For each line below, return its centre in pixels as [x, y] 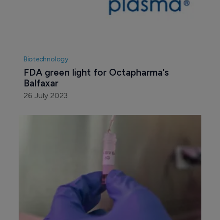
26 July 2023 [45, 96]
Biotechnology [46, 59]
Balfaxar [41, 83]
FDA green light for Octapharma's [97, 73]
